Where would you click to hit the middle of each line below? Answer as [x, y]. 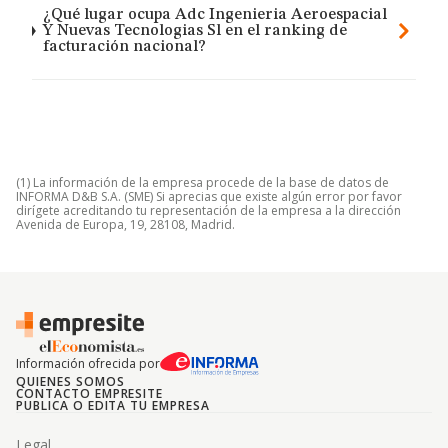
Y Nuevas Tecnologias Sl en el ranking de [194, 31]
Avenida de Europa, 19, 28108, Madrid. [125, 224]
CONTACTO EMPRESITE [90, 393]
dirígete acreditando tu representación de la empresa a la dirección [208, 210]
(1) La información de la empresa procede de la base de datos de [202, 182]
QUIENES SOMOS [70, 381]
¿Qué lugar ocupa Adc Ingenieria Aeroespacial [214, 15]
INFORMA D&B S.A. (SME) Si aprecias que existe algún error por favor [209, 196]
